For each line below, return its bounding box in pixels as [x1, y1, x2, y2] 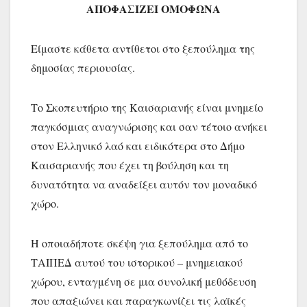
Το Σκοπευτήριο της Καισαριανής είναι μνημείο [31, 99, 263, 114]
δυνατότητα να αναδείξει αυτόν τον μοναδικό [31, 176, 257, 191]
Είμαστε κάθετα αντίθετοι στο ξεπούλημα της [31, 40, 255, 56]
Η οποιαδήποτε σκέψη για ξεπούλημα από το [31, 235, 248, 250]
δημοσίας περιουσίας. [31, 60, 135, 75]
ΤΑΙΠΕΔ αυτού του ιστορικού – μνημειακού [31, 254, 243, 269]
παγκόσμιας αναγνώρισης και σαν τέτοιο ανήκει [31, 119, 267, 134]
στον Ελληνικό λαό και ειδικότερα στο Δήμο [31, 138, 245, 153]
